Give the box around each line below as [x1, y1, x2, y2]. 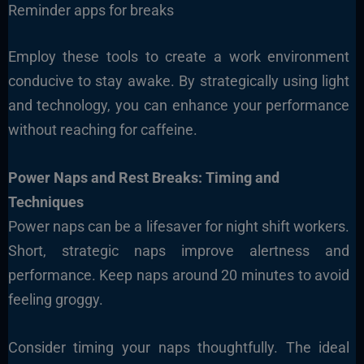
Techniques [7, 193, 84, 211]
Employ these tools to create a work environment [7, 48, 350, 66]
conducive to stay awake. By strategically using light [7, 72, 350, 90]
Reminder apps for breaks [7, 2, 174, 19]
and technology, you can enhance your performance [7, 97, 350, 115]
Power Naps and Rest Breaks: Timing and [7, 169, 279, 187]
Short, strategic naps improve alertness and [7, 242, 350, 260]
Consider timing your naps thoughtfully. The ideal [7, 338, 350, 356]
